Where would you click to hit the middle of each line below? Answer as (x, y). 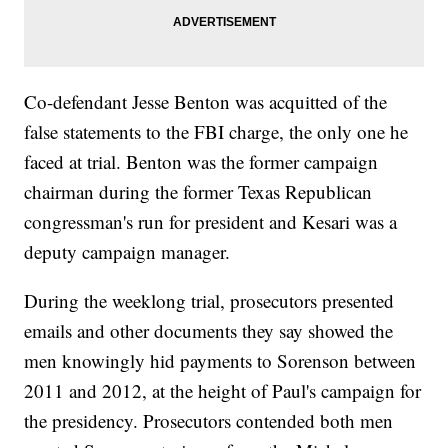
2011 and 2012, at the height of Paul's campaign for (223, 391)
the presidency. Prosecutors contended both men (209, 421)
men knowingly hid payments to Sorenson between (220, 361)
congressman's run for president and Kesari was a (211, 222)
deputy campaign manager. (127, 252)
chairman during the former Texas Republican (198, 192)
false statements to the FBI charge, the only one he (216, 132)
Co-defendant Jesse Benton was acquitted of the (206, 102)
